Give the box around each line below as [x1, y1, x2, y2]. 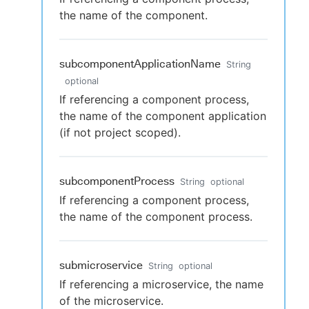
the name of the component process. [59, 210, 252, 223]
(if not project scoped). [59, 126, 181, 139]
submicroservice [59, 259, 143, 272]
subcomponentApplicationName [59, 57, 221, 70]
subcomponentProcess [59, 175, 175, 188]
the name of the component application [59, 109, 266, 123]
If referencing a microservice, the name [59, 277, 263, 291]
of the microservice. [59, 294, 163, 308]
